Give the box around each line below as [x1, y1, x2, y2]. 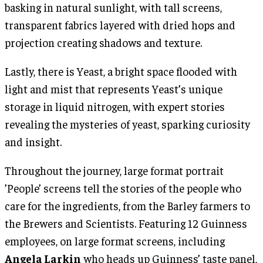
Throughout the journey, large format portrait [5, 163, 224, 177]
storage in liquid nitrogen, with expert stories [5, 99, 225, 113]
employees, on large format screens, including [5, 233, 225, 248]
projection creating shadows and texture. [5, 35, 202, 49]
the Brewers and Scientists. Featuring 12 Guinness [5, 215, 247, 230]
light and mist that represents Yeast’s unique [5, 81, 222, 96]
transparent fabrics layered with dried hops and [5, 17, 235, 32]
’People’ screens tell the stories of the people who [5, 180, 241, 195]
